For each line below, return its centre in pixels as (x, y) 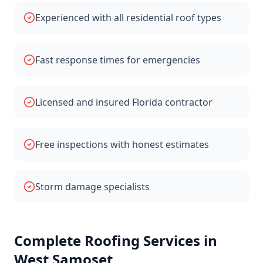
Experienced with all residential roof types (128, 18)
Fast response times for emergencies (118, 60)
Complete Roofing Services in (116, 240)
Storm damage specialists (92, 187)
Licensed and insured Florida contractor (124, 102)
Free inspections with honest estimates (122, 144)
